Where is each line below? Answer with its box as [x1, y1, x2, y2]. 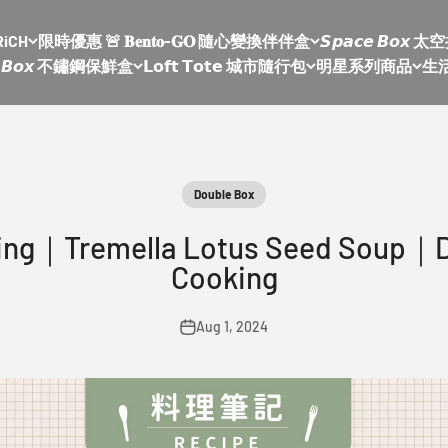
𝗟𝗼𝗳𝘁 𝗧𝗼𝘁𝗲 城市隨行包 [142, 55, 306, 75]
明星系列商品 [315, 55, 412, 75]
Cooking [170, 259, 278, 295]
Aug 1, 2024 [196, 318, 268, 335]
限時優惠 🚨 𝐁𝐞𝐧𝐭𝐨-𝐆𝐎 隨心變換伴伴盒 [37, 30, 310, 50]
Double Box [194, 187, 254, 201]
